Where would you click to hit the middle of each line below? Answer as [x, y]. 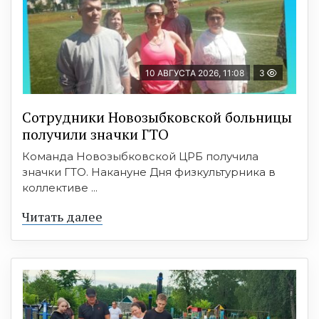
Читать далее [62, 216]
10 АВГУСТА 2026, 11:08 [195, 73]
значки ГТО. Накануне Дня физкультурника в [149, 172]
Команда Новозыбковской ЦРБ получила [140, 156]
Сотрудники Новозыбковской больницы [157, 117]
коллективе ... [60, 187]
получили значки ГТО [95, 134]
